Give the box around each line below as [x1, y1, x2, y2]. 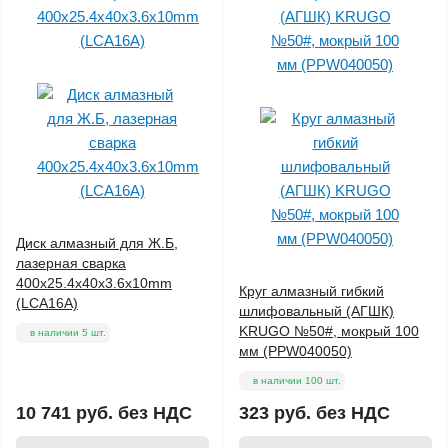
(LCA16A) [16, 295, 78, 312]
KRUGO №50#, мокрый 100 [239, 323, 419, 340]
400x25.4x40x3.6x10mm [16, 275, 172, 292]
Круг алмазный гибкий [239, 283, 384, 300]
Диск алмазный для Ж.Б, [16, 235, 178, 252]
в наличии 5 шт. [30, 327, 106, 339]
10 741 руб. [16, 403, 113, 424]
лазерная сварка [16, 255, 126, 272]
